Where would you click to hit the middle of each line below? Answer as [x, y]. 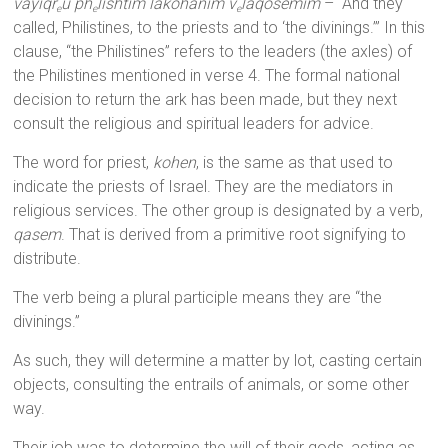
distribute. [47, 259]
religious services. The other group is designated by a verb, [218, 211]
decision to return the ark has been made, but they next [205, 100]
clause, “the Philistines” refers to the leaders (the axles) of [213, 52]
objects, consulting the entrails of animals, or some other [211, 385]
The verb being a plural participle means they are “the [198, 298]
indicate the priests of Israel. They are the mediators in [203, 187]
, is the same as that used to [295, 163]
